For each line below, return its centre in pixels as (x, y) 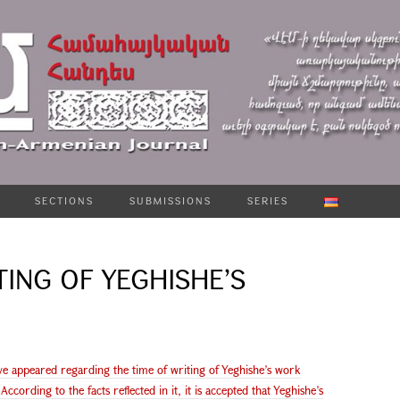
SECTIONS (64, 201)
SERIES (268, 201)
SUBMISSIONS (171, 201)
